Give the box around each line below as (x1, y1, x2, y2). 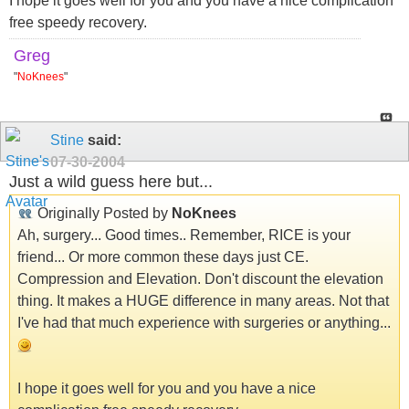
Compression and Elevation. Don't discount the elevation (17, 270, 383, 287)
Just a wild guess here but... (9, 173, 213, 192)
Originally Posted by (34, 204, 172, 221)
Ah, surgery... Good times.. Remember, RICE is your (17, 226, 351, 243)
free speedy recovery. (9, 14, 147, 30)
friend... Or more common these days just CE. (17, 248, 309, 265)
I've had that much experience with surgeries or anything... (17, 314, 391, 330)
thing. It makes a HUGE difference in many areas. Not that (17, 292, 389, 309)
